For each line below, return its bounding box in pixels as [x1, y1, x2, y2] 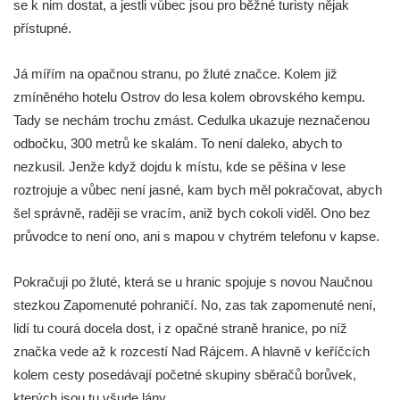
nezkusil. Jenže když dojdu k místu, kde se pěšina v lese [13, 158, 346, 174]
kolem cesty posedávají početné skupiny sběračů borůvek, [13, 366, 356, 382]
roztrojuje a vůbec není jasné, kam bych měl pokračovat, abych [13, 181, 382, 197]
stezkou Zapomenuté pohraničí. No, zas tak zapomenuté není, [13, 296, 376, 312]
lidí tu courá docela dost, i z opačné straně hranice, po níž [13, 320, 347, 336]
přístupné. [13, 20, 71, 36]
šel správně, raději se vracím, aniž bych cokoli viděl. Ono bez [13, 204, 371, 221]
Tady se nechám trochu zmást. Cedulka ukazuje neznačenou [13, 112, 370, 128]
